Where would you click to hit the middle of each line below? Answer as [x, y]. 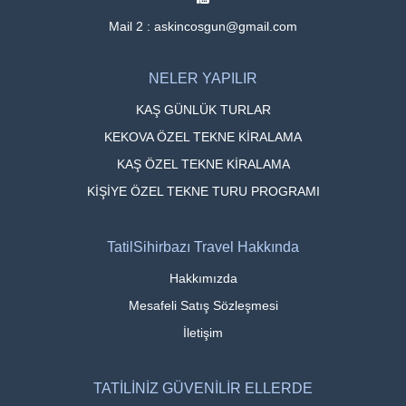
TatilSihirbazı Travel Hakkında [203, 246]
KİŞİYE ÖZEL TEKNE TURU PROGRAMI [203, 191]
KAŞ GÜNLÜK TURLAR [203, 109]
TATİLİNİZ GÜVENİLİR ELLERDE [203, 388]
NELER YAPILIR [203, 78]
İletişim [203, 332]
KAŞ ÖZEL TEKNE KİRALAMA [203, 164]
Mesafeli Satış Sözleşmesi [203, 305]
